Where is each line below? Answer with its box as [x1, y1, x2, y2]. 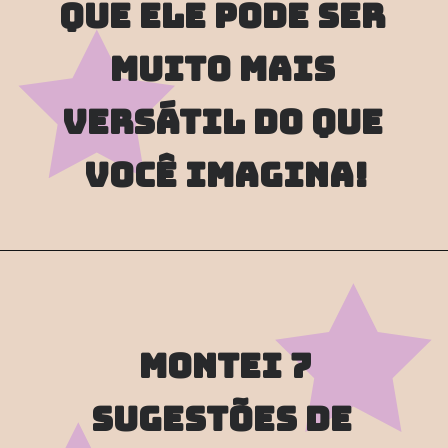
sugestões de [90, 396, 352, 441]
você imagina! [84, 152, 369, 197]
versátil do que [61, 99, 383, 144]
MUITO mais [109, 46, 335, 91]
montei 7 [131, 343, 312, 388]
